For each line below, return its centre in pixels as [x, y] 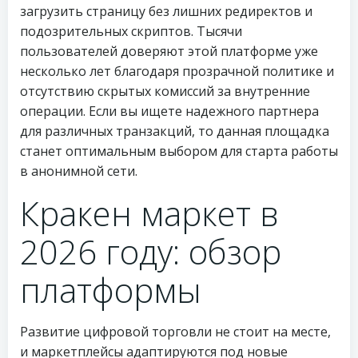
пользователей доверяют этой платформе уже [169, 51]
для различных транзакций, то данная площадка [175, 131]
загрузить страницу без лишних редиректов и [166, 11]
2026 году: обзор [151, 251]
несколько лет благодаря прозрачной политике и [177, 71]
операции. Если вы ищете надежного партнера [169, 111]
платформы [111, 290]
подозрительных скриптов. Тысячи [131, 31]
